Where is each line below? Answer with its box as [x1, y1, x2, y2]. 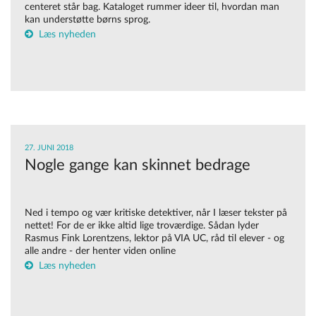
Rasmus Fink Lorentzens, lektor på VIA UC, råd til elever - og [25, 233, 284, 244]
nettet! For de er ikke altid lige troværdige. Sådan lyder [25, 221, 259, 231]
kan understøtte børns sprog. [25, 15, 150, 25]
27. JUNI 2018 [25, 144, 73, 152]
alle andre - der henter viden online [25, 246, 176, 257]
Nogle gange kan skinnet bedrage [25, 157, 250, 174]
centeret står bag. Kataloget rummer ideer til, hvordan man [25, 2, 279, 13]
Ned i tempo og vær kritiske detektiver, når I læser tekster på [25, 208, 287, 219]
